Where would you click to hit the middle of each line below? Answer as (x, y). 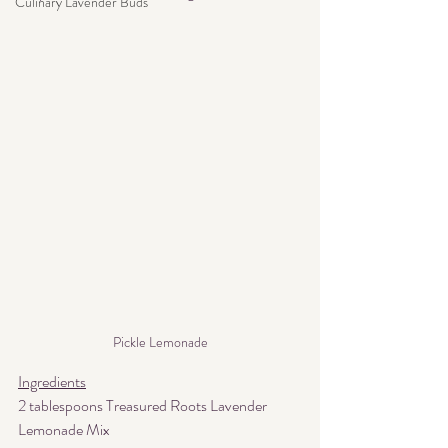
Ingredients (52, 381)
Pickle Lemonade (160, 341)
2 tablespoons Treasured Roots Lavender (144, 405)
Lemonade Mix (64, 429)
